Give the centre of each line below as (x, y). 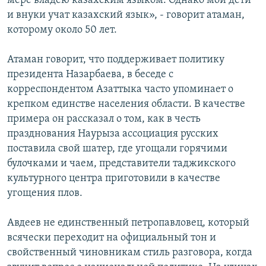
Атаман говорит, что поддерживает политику (116, 60)
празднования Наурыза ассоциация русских (113, 134)
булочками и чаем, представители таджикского (121, 164)
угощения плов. (45, 194)
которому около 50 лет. (62, 30)
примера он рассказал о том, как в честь (104, 119)
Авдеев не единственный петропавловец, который (128, 223)
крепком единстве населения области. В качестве (126, 104)
